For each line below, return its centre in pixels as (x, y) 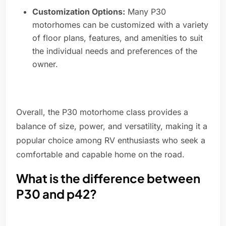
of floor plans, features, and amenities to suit (118, 38)
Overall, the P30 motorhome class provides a (102, 112)
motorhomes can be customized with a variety (120, 25)
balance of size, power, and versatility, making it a (112, 126)
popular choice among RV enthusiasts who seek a (111, 140)
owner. (45, 64)
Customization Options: (79, 12)
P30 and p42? (56, 194)
